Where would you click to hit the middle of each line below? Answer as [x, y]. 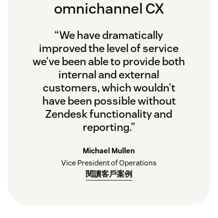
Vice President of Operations [109, 163]
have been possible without [109, 100]
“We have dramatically [109, 35]
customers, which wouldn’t [109, 87]
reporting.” [109, 127]
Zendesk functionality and [109, 114]
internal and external [109, 74]
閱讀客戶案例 [109, 174]
